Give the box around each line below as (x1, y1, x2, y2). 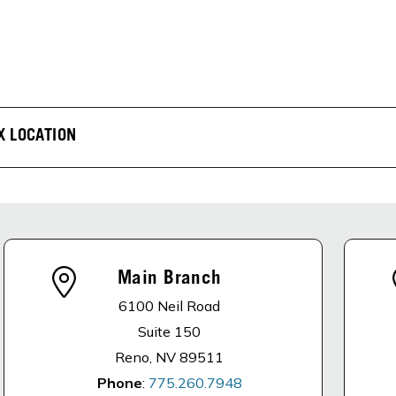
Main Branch (118, 270, 222, 289)
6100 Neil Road (118, 297, 221, 315)
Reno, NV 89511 (115, 348, 225, 366)
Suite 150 (138, 323, 202, 340)
